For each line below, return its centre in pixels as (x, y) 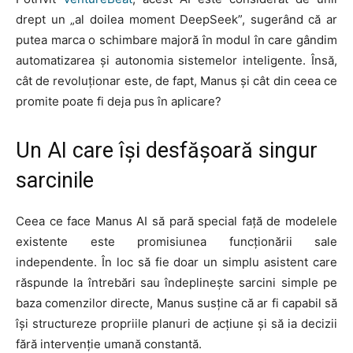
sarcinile (55, 181)
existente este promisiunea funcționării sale (176, 242)
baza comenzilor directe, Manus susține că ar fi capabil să (176, 303)
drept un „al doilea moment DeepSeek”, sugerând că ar (176, 20)
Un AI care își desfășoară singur (167, 151)
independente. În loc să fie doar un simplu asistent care (176, 262)
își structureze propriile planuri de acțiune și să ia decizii (176, 324)
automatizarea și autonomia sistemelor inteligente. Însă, (176, 61)
